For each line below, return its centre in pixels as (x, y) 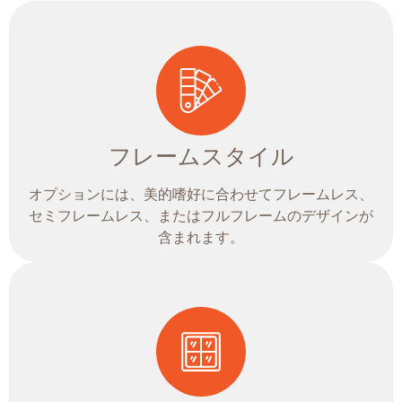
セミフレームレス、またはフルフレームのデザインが (201, 216)
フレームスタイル (201, 157)
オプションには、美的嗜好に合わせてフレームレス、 (201, 195)
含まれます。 (201, 238)
